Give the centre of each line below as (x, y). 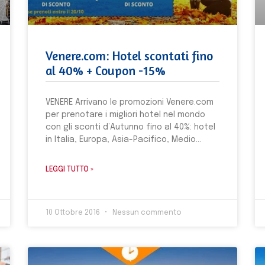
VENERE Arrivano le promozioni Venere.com (130, 103)
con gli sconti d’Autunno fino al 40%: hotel (131, 127)
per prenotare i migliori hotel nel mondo (126, 115)
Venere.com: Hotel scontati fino (130, 56)
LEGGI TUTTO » (70, 170)
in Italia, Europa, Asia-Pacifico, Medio (121, 140)
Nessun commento (146, 213)
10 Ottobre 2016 (74, 213)
